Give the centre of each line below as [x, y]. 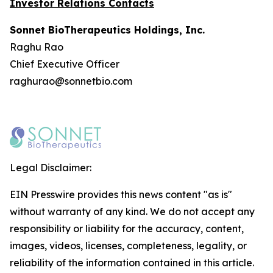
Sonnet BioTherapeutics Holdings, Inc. [107, 30]
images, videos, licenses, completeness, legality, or [128, 246]
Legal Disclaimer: [51, 168]
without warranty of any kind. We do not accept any [132, 211]
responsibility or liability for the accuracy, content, [127, 229]
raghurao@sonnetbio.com [71, 81]
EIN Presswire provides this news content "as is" [121, 194]
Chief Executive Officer [65, 64]
